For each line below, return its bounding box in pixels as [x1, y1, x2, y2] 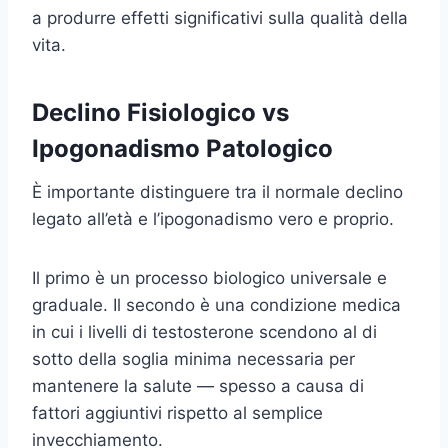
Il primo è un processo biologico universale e [32, 267, 387, 288]
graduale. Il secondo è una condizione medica [32, 294, 401, 315]
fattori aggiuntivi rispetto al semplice [32, 402, 323, 423]
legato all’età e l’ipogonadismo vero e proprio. [32, 208, 394, 229]
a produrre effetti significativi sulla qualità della [32, 7, 408, 28]
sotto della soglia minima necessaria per [32, 348, 355, 369]
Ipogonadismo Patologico [32, 133, 333, 163]
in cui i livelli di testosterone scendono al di [32, 321, 377, 342]
